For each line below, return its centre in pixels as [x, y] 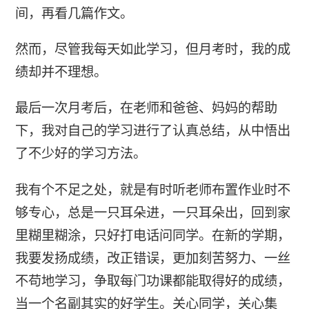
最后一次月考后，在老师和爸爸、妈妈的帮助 [146, 108]
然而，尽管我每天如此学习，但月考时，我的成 [152, 50]
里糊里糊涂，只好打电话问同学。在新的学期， [152, 235]
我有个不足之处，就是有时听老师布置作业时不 [152, 190]
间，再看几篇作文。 [74, 13]
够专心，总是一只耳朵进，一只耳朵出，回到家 [152, 212]
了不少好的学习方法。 [80, 154]
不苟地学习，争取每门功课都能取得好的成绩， [152, 281]
